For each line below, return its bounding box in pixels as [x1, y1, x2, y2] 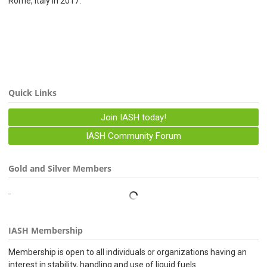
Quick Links [8, 87, 57, 98]
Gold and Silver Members [8, 163, 111, 174]
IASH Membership [8, 225, 83, 236]
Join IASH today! [101, 112, 166, 123]
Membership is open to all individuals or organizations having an [8, 247, 247, 257]
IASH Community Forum [86, 131, 181, 141]
